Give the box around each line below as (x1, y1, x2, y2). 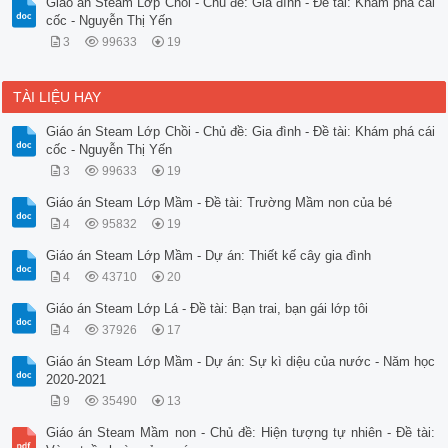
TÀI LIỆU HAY (13, 89, 102, 106)
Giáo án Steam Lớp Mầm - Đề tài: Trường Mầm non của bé (46, 195, 393, 211)
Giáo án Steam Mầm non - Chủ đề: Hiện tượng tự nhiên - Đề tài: (46, 425, 436, 441)
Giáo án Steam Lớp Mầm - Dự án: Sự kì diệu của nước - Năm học (46, 354, 436, 370)
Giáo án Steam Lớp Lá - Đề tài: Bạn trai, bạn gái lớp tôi (46, 301, 369, 317)
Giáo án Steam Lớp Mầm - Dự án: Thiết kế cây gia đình (46, 248, 372, 264)
